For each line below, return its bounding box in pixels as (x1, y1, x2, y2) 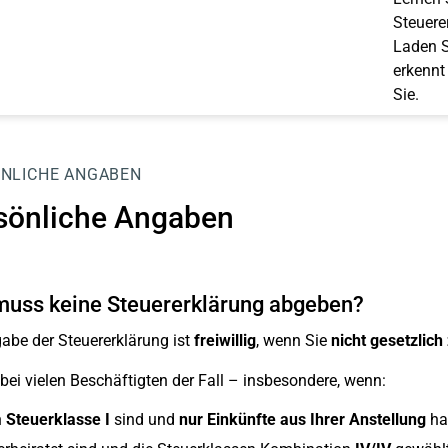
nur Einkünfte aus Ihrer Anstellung (178, 410, 426, 429)
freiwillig (193, 331, 256, 350)
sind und (109, 410, 179, 429)
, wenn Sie (255, 331, 331, 350)
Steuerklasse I (5, 410, 110, 429)
